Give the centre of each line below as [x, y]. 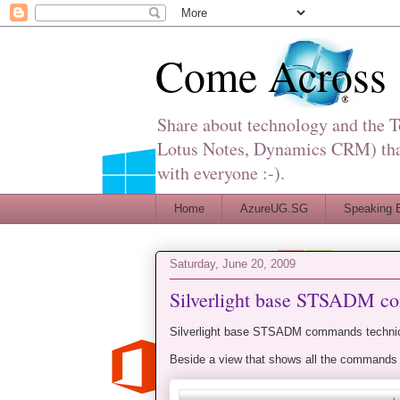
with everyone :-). [221, 173]
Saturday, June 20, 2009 [233, 264]
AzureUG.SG [274, 208]
